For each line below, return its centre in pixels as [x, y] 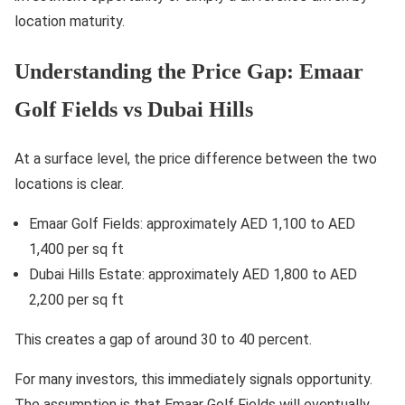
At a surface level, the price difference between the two [196, 158]
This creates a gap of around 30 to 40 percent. [163, 339]
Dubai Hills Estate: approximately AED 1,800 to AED [193, 274]
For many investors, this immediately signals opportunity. [193, 379]
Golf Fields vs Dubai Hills [134, 109]
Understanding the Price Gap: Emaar [189, 71]
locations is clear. [69, 184]
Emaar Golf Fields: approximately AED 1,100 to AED [192, 223]
